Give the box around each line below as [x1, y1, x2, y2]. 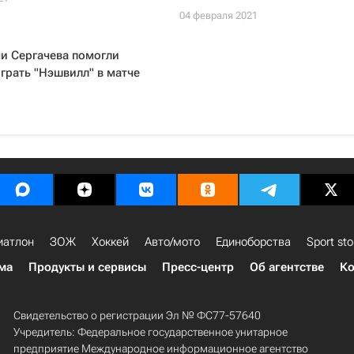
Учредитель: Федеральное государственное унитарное [13, 326, 288, 338]
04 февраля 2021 [179, 9, 258, 21]
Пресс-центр [162, 260, 234, 274]
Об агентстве [250, 260, 324, 274]
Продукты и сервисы [28, 260, 146, 274]
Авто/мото [145, 235, 200, 249]
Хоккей [92, 235, 129, 249]
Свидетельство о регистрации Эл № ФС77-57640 [13, 309, 261, 322]
